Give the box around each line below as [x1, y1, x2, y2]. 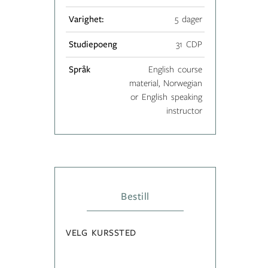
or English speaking [130, 92, 202, 102]
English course [148, 64, 202, 74]
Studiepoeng [68, 39, 117, 49]
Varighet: [68, 14, 103, 24]
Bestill [121, 191, 150, 202]
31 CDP [175, 39, 202, 49]
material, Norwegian [129, 78, 202, 88]
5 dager [174, 14, 202, 24]
